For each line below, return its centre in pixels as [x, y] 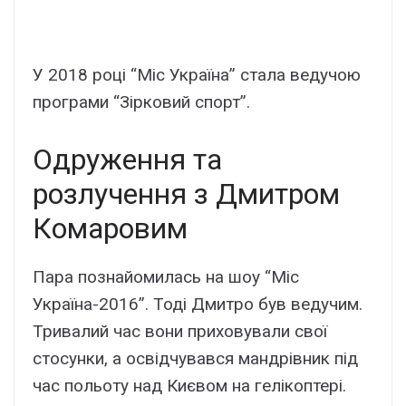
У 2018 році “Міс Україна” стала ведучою [197, 75]
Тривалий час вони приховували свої [180, 331]
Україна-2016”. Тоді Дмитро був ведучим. [198, 304]
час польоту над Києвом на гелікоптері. [189, 385]
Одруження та [127, 159]
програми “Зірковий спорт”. [141, 102]
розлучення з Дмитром [186, 193]
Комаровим [110, 228]
